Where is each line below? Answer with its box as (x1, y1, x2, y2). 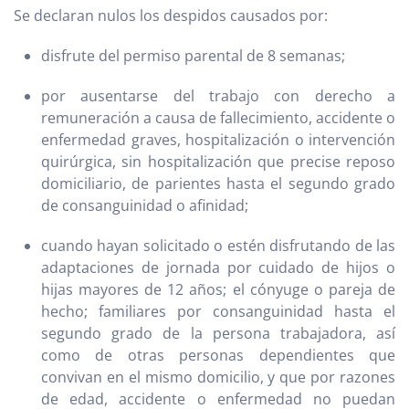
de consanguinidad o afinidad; (41, 195, 248, 216)
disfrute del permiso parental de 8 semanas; (41, 46, 345, 67)
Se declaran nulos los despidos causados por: (14, 5, 328, 26)
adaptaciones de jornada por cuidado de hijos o (41, 257, 395, 278)
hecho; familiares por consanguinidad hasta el (41, 301, 395, 322)
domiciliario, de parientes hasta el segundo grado (41, 173, 395, 194)
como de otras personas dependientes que (41, 345, 395, 366)
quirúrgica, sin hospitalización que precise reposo (41, 152, 395, 173)
